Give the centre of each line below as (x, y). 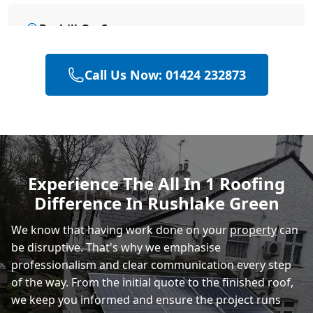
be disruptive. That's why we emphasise (116, 247)
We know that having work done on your (121, 230)
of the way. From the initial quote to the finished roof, (152, 282)
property (253, 230)
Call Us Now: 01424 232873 (165, 74)
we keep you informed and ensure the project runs (146, 299)
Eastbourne (71, 151)
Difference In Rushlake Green (156, 203)
